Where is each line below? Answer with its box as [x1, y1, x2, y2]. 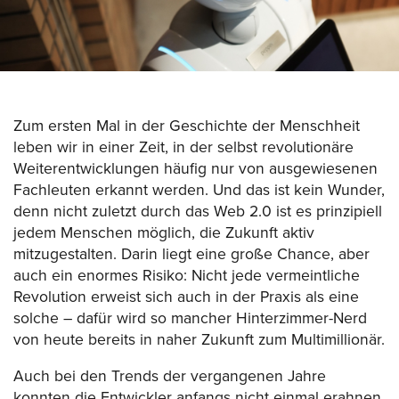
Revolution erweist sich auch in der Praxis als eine [13, 287, 359, 306]
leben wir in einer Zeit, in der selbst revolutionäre [13, 137, 354, 157]
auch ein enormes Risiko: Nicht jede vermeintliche [13, 265, 360, 285]
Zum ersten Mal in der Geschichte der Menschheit [13, 116, 360, 135]
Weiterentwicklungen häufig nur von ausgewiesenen [13, 159, 378, 178]
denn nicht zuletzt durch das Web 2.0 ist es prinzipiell [13, 201, 382, 221]
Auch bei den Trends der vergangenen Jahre [13, 367, 326, 387]
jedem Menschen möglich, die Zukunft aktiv [13, 223, 314, 242]
